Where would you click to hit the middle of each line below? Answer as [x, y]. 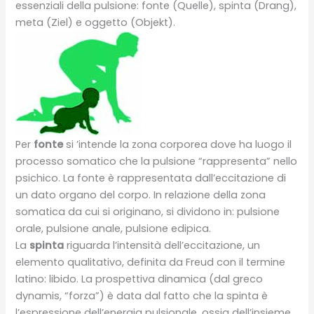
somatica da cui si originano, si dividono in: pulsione [148, 211]
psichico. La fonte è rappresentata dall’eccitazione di [151, 178]
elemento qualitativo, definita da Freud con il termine [151, 262]
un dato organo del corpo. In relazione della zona [141, 194]
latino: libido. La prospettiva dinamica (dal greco [139, 279]
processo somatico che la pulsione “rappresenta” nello [157, 161]
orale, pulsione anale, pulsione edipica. [114, 228]
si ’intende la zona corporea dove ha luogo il [178, 144]
